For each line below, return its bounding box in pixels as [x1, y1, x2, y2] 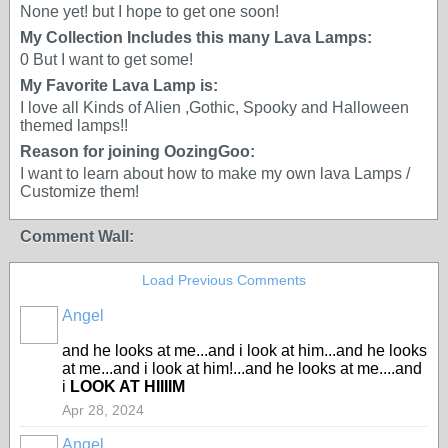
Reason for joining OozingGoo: [20, 143, 255, 160]
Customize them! [20, 183, 139, 200]
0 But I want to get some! [20, 51, 193, 68]
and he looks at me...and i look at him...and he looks [62, 342, 427, 359]
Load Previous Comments [142, 272, 306, 288]
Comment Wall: [20, 228, 134, 245]
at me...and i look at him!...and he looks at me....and [62, 360, 422, 377]
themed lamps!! [20, 117, 128, 134]
